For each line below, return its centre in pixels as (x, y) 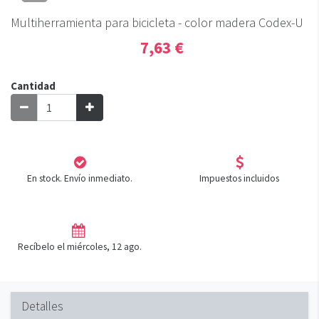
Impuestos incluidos (239, 178)
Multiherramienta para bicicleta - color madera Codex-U (157, 22)
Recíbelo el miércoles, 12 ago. (80, 247)
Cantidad (33, 86)
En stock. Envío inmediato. (80, 178)
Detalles (42, 306)
